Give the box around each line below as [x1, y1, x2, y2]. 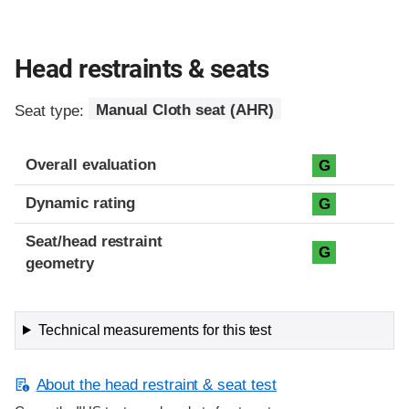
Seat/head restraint [26, 232, 163, 250]
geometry [26, 254, 94, 272]
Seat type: [15, 101, 89, 120]
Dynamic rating [26, 194, 136, 212]
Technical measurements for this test [37, 321, 272, 338]
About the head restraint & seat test [36, 375, 277, 393]
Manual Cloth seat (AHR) [95, 101, 274, 120]
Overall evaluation [26, 155, 157, 173]
